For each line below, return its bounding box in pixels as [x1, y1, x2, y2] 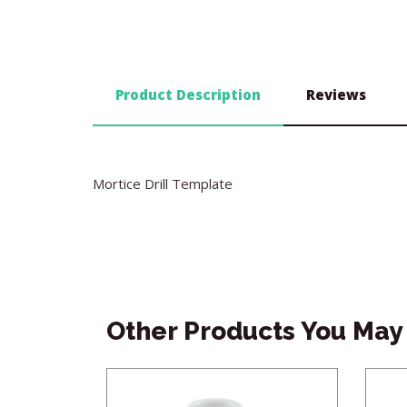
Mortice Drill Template [93, 174, 233, 193]
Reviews [306, 85, 366, 104]
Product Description [115, 85, 261, 104]
